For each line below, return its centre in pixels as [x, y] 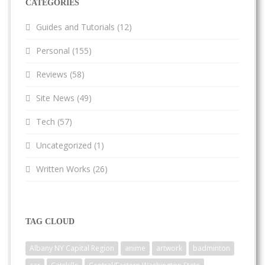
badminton [211, 248]
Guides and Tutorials [75, 27]
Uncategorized [64, 146]
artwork [169, 248]
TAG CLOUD [50, 222]
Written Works [63, 169]
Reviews [52, 75]
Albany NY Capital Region [72, 248]
